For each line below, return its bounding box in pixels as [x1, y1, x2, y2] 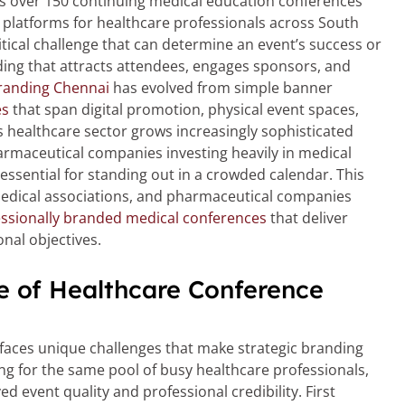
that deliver [267, 208, 348, 229]
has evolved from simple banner [109, 78, 333, 99]
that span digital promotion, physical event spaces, [9, 99, 359, 120]
